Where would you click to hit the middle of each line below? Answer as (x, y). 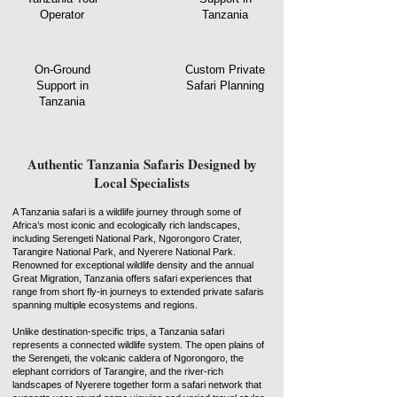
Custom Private (225, 70)
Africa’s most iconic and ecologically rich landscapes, (126, 225)
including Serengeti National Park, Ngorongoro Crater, (127, 238)
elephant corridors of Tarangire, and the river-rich (118, 371)
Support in (62, 86)
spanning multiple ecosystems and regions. (105, 305)
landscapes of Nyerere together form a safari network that (137, 385)
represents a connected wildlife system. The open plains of (138, 345)
